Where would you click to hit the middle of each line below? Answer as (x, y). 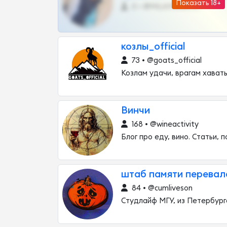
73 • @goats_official (166, 61)
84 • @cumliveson (161, 188)
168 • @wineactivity (164, 124)
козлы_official (153, 47)
